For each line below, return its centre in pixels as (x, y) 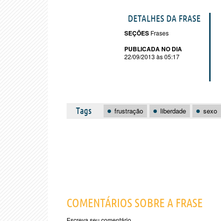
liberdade (173, 111)
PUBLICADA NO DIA (153, 49)
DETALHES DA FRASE (164, 18)
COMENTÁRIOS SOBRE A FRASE (135, 203)
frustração (129, 111)
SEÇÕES (137, 33)
